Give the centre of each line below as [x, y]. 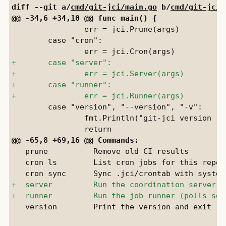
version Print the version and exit [111, 206]
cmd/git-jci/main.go [114, 7]
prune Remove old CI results [100, 151]
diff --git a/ [41, 7]
